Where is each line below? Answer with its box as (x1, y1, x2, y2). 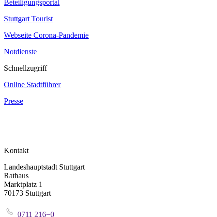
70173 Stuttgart (4, 188, 51, 197)
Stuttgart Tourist (4, 14, 53, 23)
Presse (4, 96, 23, 105)
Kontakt (4, 146, 29, 155)
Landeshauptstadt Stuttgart (4, 162, 85, 171)
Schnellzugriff (4, 63, 47, 72)
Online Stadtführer (4, 80, 61, 89)
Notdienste (4, 47, 37, 56)
